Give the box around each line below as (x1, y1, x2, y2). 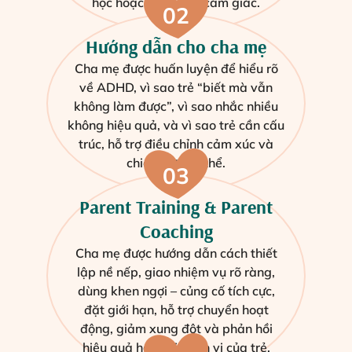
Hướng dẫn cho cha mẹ (86, 35, 266, 59)
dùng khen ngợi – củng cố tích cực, (77, 283, 275, 299)
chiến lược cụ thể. (126, 155, 225, 171)
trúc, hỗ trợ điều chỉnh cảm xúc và (79, 136, 273, 152)
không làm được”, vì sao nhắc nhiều (74, 98, 278, 115)
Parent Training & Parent (79, 195, 273, 219)
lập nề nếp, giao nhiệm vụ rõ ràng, (77, 264, 275, 280)
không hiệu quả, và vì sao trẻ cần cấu (68, 117, 284, 134)
